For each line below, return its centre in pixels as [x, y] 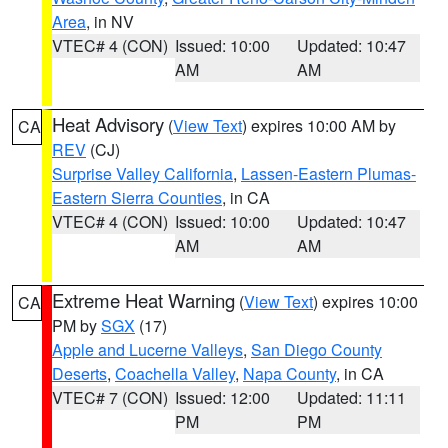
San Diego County [316, 349]
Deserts [79, 373]
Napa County [289, 373]
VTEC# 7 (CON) [110, 397]
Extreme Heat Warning [143, 300]
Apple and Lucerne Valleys [147, 349]
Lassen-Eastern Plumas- [328, 173]
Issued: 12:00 [222, 397]
